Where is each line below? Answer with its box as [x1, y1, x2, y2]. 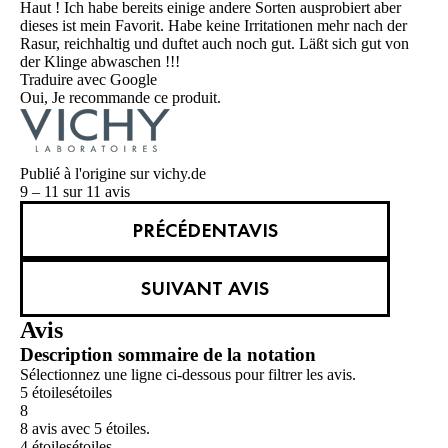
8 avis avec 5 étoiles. [20, 420, 150, 438]
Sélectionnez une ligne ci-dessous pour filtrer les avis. [20, 366, 356, 384]
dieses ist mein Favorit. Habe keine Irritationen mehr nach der [20, 17, 407, 35]
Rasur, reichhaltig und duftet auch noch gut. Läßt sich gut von [20, 35, 409, 53]
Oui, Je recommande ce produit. [20, 89, 221, 107]
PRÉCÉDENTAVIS [132, 217, 278, 244]
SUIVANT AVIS [141, 275, 269, 302]
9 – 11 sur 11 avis [20, 183, 130, 201]
